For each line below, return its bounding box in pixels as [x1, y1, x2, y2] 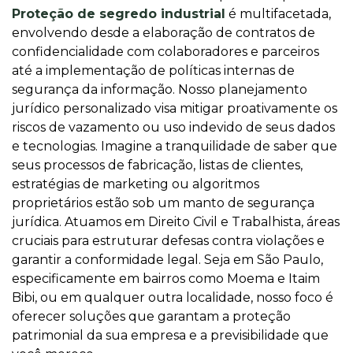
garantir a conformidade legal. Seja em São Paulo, [12, 252, 323, 267]
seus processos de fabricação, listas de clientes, [12, 158, 303, 173]
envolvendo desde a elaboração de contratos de [12, 25, 315, 40]
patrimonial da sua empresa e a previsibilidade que [12, 328, 329, 343]
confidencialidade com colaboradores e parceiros [12, 44, 319, 59]
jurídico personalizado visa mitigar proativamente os [12, 101, 337, 116]
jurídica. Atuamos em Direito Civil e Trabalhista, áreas [12, 214, 340, 229]
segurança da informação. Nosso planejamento [12, 82, 307, 97]
